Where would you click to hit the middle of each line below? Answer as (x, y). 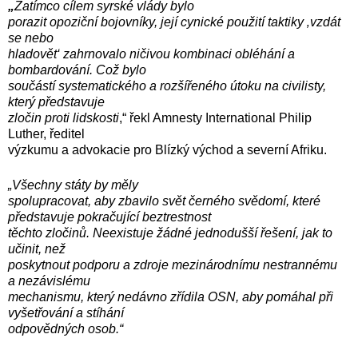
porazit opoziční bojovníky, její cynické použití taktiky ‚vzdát (174, 22)
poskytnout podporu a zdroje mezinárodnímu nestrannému (173, 265)
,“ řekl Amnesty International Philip (215, 117)
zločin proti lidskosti (64, 117)
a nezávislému (49, 280)
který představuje (56, 101)
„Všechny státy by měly (73, 185)
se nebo (31, 38)
